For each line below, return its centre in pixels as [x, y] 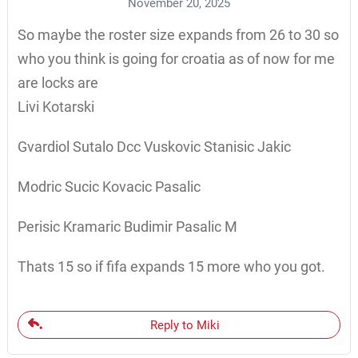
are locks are [58, 82]
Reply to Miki [185, 325]
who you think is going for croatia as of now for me [176, 58]
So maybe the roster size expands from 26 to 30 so [178, 34]
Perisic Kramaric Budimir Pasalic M [127, 226]
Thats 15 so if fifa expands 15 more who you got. [171, 266]
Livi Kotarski [56, 106]
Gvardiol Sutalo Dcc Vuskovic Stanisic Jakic [154, 146]
